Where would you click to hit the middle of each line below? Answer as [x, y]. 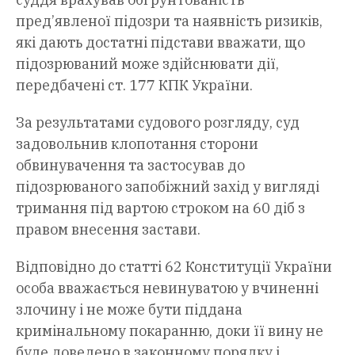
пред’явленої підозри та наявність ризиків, [169, 21]
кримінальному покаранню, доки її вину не [170, 331]
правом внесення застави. [108, 230]
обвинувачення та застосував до [130, 166]
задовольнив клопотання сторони [137, 144]
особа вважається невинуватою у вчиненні [167, 288]
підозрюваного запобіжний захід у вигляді [168, 187]
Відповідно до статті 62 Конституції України [174, 267]
